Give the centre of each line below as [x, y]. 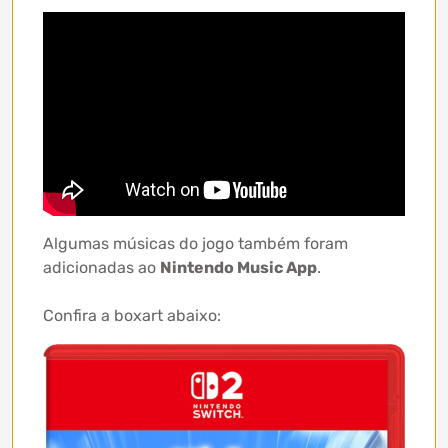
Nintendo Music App [238, 267]
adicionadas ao [101, 267]
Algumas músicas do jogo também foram [195, 243]
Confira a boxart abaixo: [132, 315]
